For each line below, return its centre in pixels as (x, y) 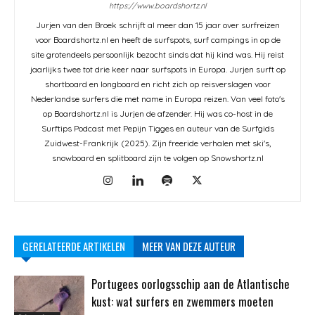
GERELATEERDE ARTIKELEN (74, 246)
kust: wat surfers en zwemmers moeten (182, 301)
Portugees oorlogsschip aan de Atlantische (191, 283)
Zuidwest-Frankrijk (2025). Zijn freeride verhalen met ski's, (157, 143)
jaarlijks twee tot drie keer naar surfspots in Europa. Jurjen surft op (157, 69)
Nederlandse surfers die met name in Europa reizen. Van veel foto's (157, 98)
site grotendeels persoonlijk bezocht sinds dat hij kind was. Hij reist (157, 54)
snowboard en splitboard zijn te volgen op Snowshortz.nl (157, 157)
